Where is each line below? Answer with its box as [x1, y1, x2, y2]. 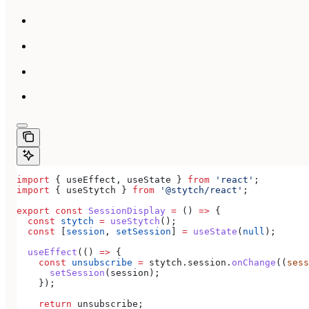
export [17, 206, 50, 217]
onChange [232, 257, 276, 268]
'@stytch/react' [154, 185, 243, 196]
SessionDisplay [83, 206, 166, 217]
